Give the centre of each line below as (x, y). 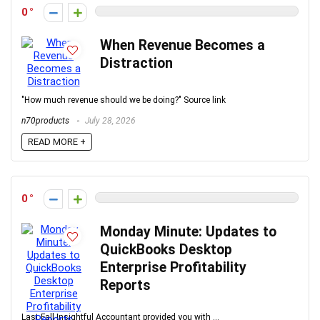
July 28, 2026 (109, 120)
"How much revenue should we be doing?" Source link (124, 100)
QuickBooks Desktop (166, 249)
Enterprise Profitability (173, 267)
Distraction (136, 63)
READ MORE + (57, 141)
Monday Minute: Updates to (188, 231)
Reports (125, 285)
